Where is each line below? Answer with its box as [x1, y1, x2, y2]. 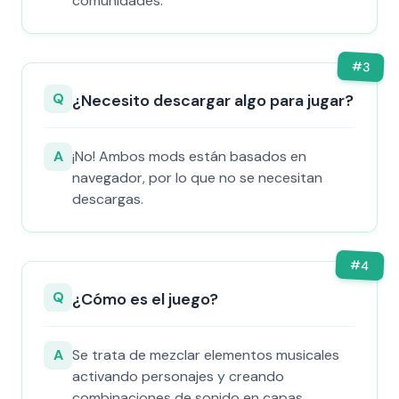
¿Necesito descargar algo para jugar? [72, 90, 354, 111]
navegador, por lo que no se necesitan [72, 168, 322, 187]
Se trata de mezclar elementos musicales [72, 346, 339, 364]
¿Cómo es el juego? [72, 289, 218, 310]
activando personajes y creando [72, 367, 284, 386]
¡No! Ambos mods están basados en [72, 147, 306, 166]
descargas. [72, 190, 143, 208]
